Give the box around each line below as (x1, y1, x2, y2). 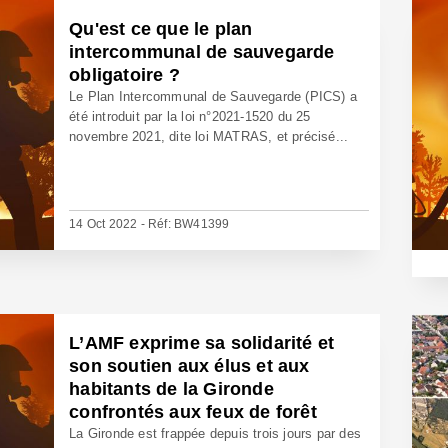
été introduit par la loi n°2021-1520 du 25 (69, 109, 311, 124)
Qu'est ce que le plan (69, 19, 253, 39)
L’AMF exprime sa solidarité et (69, 333, 335, 353)
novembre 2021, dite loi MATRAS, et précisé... (69, 129, 349, 144)
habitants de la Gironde (69, 379, 274, 399)
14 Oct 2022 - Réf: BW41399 (69, 217, 230, 231)
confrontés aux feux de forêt (69, 402, 317, 422)
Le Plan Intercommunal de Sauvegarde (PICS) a (69, 89, 358, 104)
